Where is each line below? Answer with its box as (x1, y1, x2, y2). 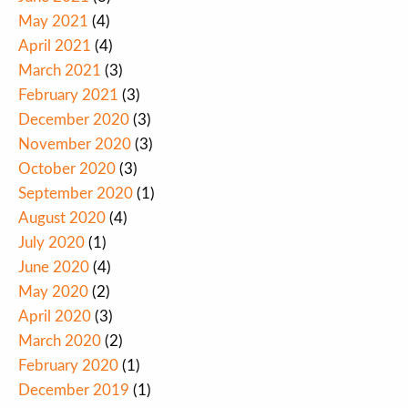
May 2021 (18, 14, 88, 30)
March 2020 (18, 333, 101, 350)
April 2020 (18, 309, 91, 325)
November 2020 (18, 137, 131, 153)
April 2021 (18, 38, 91, 55)
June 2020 (18, 260, 89, 276)
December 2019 (18, 382, 129, 399)
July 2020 (18, 235, 85, 251)
